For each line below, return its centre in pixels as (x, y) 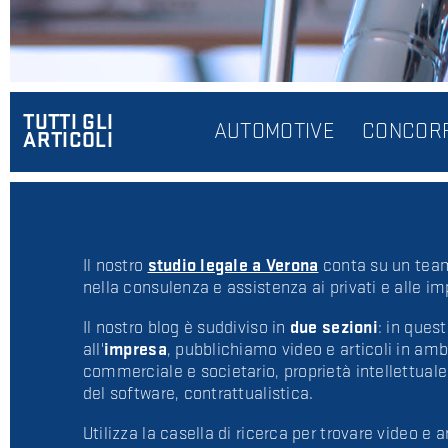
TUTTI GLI (68, 122)
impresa (135, 349)
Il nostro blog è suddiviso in (186, 327)
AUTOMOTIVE (274, 131)
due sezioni (333, 327)
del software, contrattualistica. (198, 393)
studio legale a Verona (233, 265)
